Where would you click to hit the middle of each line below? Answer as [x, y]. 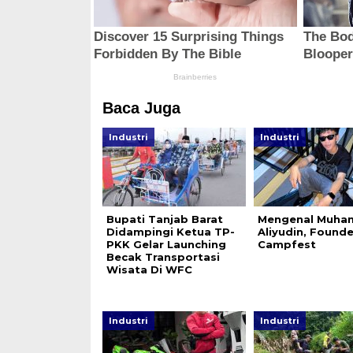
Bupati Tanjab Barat [164, 219]
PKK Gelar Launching [166, 245]
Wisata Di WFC [149, 270]
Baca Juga [141, 108]
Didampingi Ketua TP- [170, 232]
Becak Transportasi [163, 257]
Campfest [286, 245]
